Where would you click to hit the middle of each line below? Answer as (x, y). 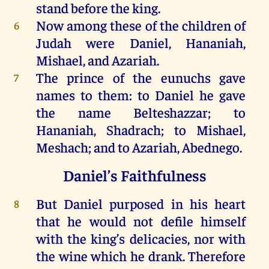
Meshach (62, 147)
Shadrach (133, 129)
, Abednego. (209, 147)
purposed (137, 203)
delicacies (158, 238)
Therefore (217, 255)
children (206, 25)
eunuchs (186, 77)
